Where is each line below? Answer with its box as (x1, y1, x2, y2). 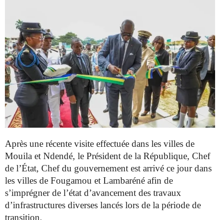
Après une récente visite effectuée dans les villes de (5, 138, 194, 149)
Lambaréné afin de (103, 175, 173, 186)
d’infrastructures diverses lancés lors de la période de (5, 200, 201, 211)
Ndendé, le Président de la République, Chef (43, 151, 210, 162)
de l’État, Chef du (5, 163, 74, 174)
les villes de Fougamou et (5, 175, 103, 186)
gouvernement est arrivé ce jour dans (74, 163, 212, 174)
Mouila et (5, 151, 43, 162)
